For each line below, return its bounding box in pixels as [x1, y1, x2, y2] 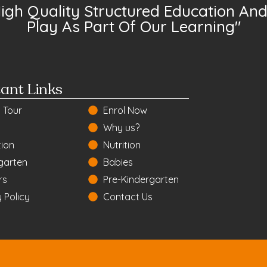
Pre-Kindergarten [103, 173, 179, 185]
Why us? [103, 121, 140, 133]
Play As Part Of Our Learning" [26, 16, 241, 36]
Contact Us [103, 190, 153, 203]
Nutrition [103, 138, 141, 151]
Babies [103, 156, 133, 168]
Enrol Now [103, 104, 148, 116]
